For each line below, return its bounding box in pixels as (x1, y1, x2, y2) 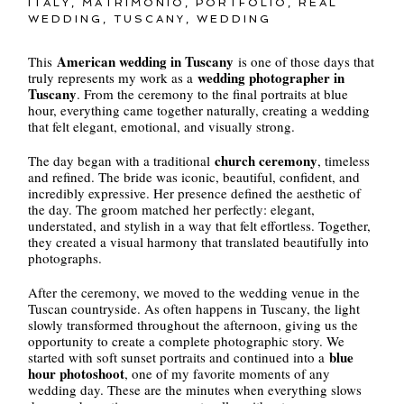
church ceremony (215, 150, 318, 170)
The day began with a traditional (28, 151, 216, 170)
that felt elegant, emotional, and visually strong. (28, 116, 296, 135)
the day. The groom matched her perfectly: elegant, (28, 199, 316, 218)
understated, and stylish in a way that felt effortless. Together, (28, 216, 372, 234)
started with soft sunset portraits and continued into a (28, 347, 330, 366)
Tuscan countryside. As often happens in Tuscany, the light (28, 298, 361, 317)
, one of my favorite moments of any (124, 363, 331, 382)
